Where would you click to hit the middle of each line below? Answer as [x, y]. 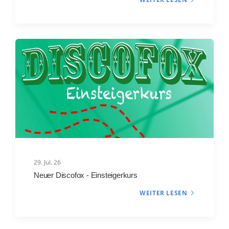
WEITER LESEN [164, 193]
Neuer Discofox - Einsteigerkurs [86, 175]
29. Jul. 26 [47, 162]
